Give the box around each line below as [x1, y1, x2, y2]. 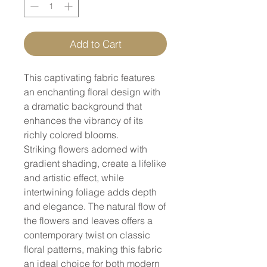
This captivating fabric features [24, 71, 155, 83]
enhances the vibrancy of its [24, 114, 143, 126]
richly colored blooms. [24, 128, 119, 141]
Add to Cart [69, 37, 122, 50]
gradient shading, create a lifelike [24, 157, 166, 169]
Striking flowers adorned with [24, 142, 147, 155]
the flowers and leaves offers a [24, 214, 153, 226]
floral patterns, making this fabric [24, 243, 162, 255]
